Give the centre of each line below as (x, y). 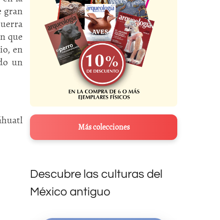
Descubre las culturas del (96, 174)
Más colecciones (104, 127)
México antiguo (70, 192)
